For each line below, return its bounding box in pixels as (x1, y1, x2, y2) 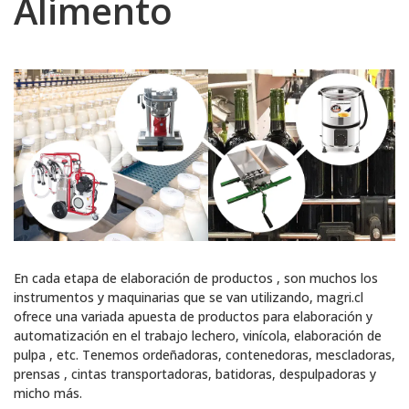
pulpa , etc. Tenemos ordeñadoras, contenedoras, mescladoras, (14, 346, 395, 364)
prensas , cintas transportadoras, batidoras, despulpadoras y (14, 365, 376, 383)
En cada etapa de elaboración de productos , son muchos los (14, 269, 378, 288)
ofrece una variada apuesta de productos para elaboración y (14, 308, 372, 326)
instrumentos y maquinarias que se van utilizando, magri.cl (14, 288, 363, 307)
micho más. (14, 384, 82, 403)
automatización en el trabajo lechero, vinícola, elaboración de (14, 327, 382, 345)
